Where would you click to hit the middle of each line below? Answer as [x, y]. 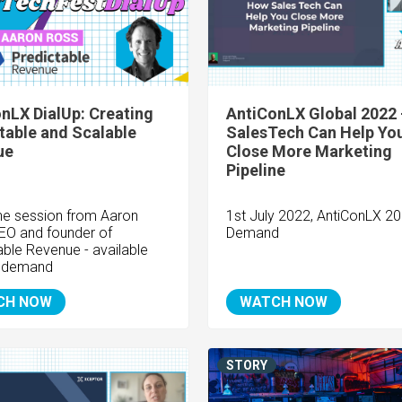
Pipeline [255, 170]
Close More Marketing [309, 152]
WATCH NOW [283, 302]
